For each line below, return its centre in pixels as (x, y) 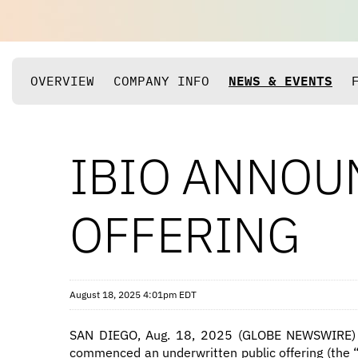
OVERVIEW (62, 81)
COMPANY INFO (161, 81)
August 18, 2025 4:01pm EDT (133, 294)
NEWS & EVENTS (280, 81)
